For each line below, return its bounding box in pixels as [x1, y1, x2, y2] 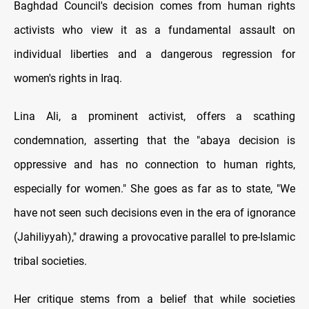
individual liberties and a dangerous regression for [14, 48, 295, 61]
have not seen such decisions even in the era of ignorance [14, 206, 295, 220]
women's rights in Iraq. [14, 72, 122, 86]
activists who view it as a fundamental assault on [14, 23, 295, 37]
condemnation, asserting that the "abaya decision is [14, 134, 295, 148]
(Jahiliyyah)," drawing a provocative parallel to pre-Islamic [14, 230, 295, 244]
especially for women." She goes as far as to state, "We [14, 182, 295, 196]
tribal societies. [14, 255, 87, 268]
